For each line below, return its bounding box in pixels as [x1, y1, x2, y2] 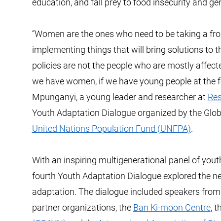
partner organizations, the [32, 202, 133, 213]
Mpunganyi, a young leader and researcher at [32, 92, 208, 102]
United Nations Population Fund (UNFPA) [32, 123, 191, 134]
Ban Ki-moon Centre [133, 202, 211, 213]
